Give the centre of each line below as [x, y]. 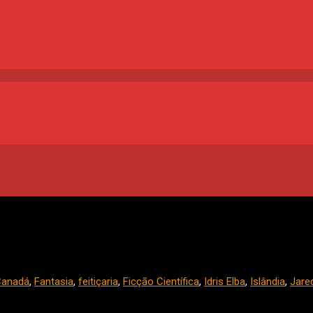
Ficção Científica [161, 282]
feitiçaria [98, 282]
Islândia [268, 282]
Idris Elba [225, 282]
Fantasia [54, 282]
